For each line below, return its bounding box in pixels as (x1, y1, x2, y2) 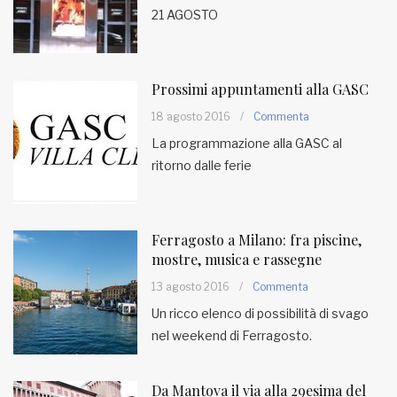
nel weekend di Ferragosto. (152, 328, 312, 343)
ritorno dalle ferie (152, 158, 252, 173)
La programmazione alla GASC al (152, 136, 342, 151)
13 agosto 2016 (152, 280, 230, 293)
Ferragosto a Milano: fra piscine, (152, 230, 362, 249)
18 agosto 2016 (152, 110, 230, 123)
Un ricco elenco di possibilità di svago (152, 306, 369, 321)
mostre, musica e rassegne (152, 250, 322, 269)
